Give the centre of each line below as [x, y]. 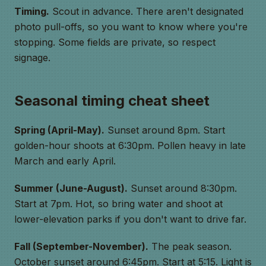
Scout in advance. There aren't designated [146, 11]
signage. [32, 58]
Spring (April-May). [59, 130]
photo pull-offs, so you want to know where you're [131, 27]
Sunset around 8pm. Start [165, 130]
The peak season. [190, 246]
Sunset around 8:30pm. [182, 188]
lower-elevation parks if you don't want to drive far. [130, 219]
